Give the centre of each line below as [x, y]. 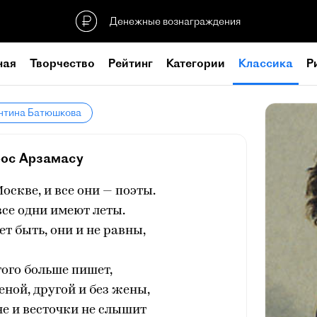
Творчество [62, 63]
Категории [196, 63]
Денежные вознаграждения [175, 21]
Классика [266, 63]
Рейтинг [131, 63]
